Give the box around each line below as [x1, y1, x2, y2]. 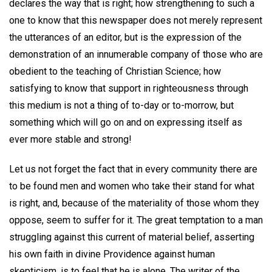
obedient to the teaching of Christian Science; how [9, 65, 221, 77]
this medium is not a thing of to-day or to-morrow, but [9, 99, 234, 111]
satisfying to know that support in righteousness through [9, 82, 248, 94]
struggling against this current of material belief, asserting [9, 231, 254, 243]
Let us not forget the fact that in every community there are [9, 163, 257, 175]
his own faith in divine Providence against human [9, 248, 215, 260]
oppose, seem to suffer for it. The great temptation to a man [9, 214, 263, 226]
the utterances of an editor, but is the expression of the [9, 31, 242, 43]
